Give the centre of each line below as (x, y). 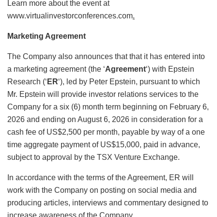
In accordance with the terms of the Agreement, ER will (101, 177)
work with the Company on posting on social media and (102, 190)
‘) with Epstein (170, 69)
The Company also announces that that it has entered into (106, 56)
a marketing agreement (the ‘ (56, 69)
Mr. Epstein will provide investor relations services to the (103, 94)
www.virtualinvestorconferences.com (70, 15)
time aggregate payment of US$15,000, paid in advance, (104, 144)
